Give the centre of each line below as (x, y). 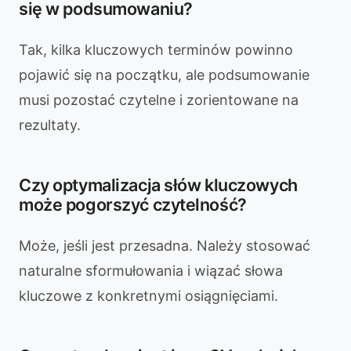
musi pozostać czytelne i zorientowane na (159, 100)
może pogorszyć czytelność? (133, 204)
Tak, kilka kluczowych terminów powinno (156, 50)
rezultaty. (50, 125)
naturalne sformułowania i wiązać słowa (151, 271)
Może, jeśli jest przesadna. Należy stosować (165, 246)
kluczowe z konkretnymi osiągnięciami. (148, 296)
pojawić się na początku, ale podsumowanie (164, 75)
